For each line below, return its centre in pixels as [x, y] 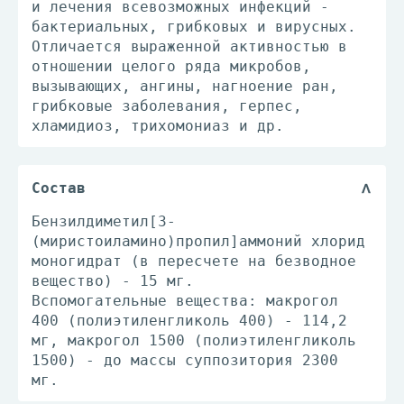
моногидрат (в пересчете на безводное [194, 261]
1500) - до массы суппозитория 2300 [185, 360]
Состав [59, 188]
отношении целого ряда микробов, [171, 66]
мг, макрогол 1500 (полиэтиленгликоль [194, 340]
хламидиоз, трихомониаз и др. [158, 126]
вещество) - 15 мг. [113, 281]
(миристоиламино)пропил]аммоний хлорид [198, 241]
